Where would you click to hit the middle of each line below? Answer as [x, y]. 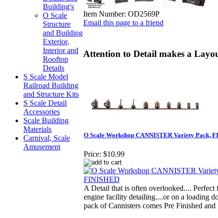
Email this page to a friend [123, 22]
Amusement [42, 147]
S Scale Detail [45, 103]
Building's [58, 7]
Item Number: [105, 14]
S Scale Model [46, 77]
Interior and [61, 50]
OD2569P [144, 14]
